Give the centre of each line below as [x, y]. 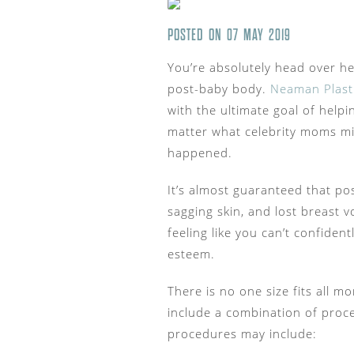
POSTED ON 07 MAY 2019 [229, 35]
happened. [200, 153]
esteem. [191, 254]
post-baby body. [219, 89]
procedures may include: [242, 334]
